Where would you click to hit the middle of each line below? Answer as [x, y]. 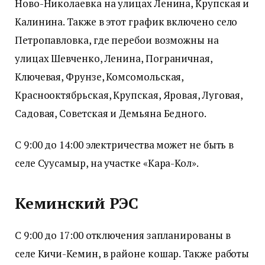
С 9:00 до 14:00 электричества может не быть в [125, 144]
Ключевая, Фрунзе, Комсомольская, [99, 76]
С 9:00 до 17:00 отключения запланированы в [123, 235]
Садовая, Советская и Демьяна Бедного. [111, 113]
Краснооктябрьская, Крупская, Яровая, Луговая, [129, 95]
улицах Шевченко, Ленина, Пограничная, [114, 58]
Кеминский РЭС [77, 203]
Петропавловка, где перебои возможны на [117, 40]
